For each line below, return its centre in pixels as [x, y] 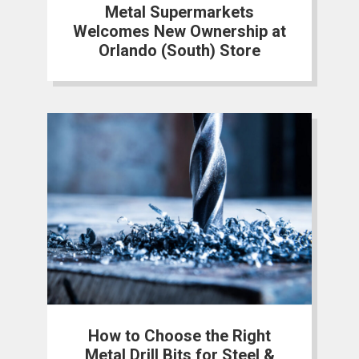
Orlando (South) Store [179, 50]
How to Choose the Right [179, 335]
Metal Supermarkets [179, 12]
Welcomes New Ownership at [179, 31]
